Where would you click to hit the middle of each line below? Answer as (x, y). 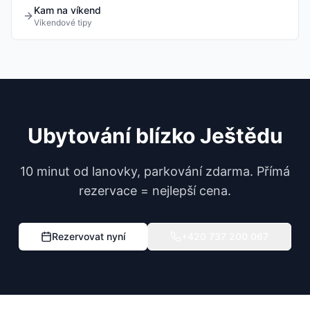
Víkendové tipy (63, 22)
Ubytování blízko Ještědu (155, 136)
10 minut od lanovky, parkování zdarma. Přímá (155, 171)
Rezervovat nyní (89, 236)
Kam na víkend (67, 10)
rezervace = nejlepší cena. (155, 191)
